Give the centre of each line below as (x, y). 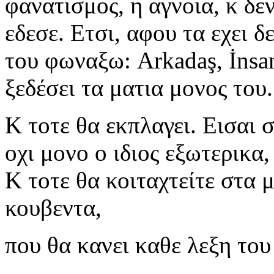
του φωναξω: (71, 61)
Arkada (172, 61)
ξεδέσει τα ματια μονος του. (139, 88)
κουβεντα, (53, 208)
